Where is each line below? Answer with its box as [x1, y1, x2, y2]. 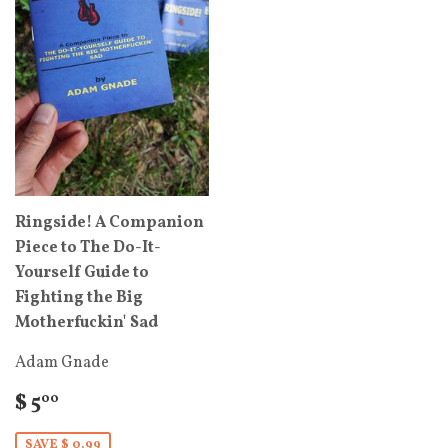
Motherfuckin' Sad [15, 312, 158, 334]
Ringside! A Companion [15, 212, 204, 234]
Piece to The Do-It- [15, 237, 161, 259]
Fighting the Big [15, 287, 143, 309]
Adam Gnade [15, 352, 109, 374]
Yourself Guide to [15, 262, 149, 284]
